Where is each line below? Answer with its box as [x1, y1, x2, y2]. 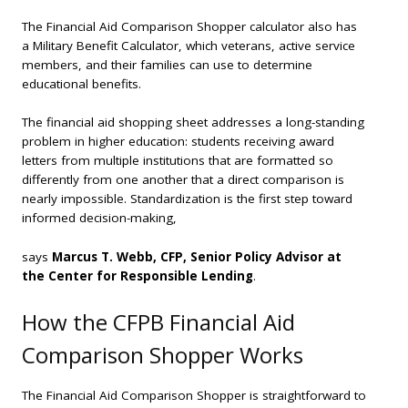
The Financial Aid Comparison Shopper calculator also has [22, 17, 357, 35]
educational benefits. [22, 75, 141, 92]
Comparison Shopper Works [22, 339, 303, 370]
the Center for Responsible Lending [22, 268, 253, 285]
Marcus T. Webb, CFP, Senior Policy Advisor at [52, 249, 342, 266]
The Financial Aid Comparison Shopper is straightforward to [22, 386, 366, 403]
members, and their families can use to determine [22, 56, 312, 73]
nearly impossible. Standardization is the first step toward [22, 190, 352, 208]
